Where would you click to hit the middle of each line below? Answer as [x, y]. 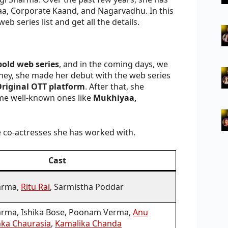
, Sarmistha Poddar [87, 187]
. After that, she [115, 86]
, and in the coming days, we [113, 64]
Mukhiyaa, [115, 97]
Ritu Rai [35, 187]
